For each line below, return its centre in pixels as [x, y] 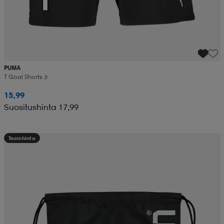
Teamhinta [22, 138]
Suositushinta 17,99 [41, 107]
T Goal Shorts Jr [26, 77]
